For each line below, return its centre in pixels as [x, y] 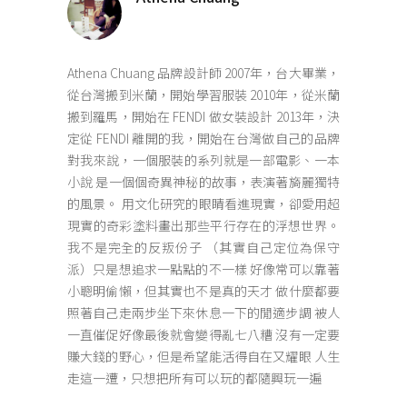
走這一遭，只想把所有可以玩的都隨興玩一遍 [194, 378]
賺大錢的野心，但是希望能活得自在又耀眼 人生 [203, 356]
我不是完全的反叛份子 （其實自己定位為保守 [203, 247]
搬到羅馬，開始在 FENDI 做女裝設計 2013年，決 [203, 116]
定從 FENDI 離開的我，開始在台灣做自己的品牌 [203, 138]
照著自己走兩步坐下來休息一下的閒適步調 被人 [203, 313]
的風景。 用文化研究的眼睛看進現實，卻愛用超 [203, 203]
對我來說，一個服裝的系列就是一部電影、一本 [203, 160]
